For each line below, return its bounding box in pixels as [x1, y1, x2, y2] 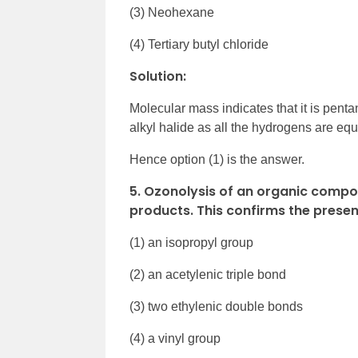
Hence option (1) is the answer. [129, 153, 304, 166]
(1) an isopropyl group [129, 236, 253, 249]
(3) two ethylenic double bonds [129, 300, 303, 313]
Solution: [129, 67, 186, 86]
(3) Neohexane [129, 6, 214, 19]
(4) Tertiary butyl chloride [129, 38, 268, 51]
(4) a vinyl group [129, 332, 221, 345]
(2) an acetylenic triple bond [129, 268, 286, 281]
